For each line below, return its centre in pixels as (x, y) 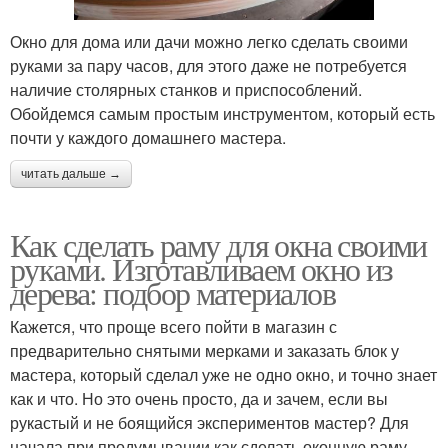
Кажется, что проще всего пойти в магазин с (173, 326)
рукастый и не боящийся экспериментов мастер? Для (209, 422)
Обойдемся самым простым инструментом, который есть (222, 113)
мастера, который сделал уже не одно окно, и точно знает (223, 374)
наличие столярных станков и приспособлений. (186, 89)
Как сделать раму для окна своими (218, 244)
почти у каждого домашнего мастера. (148, 137)
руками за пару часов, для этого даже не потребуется (208, 65)
